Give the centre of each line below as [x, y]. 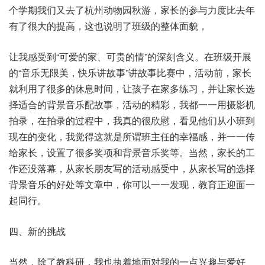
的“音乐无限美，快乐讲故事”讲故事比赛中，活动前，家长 [130, 72]
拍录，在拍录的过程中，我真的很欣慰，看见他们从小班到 [132, 120]
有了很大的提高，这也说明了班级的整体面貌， [108, 26]
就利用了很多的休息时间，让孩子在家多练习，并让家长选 [132, 88]
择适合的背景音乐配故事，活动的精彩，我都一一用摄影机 [132, 104]
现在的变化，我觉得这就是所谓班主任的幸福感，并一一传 [132, 136]
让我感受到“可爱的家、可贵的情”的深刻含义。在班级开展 [130, 56]
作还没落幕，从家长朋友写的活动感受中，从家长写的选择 [132, 168]
